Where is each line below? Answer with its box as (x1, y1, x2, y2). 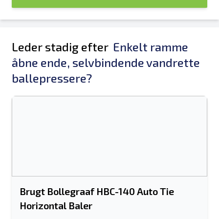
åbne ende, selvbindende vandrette (12, 55, 200, 69)
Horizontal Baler (20, 199, 92, 211)
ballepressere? (12, 71, 92, 85)
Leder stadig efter (12, 40, 111, 54)
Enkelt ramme (113, 40, 188, 54)
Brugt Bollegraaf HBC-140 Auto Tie (20, 185, 174, 197)
